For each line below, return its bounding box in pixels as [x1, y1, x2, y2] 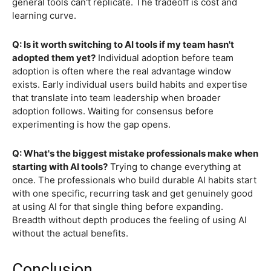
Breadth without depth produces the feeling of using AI [12, 214, 247, 226]
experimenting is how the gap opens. [12, 119, 171, 131]
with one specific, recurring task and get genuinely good [12, 188, 253, 200]
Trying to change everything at [108, 161, 241, 173]
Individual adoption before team [96, 52, 233, 64]
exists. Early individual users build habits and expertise [12, 79, 247, 91]
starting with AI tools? [12, 161, 108, 173]
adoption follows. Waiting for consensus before [12, 105, 214, 117]
